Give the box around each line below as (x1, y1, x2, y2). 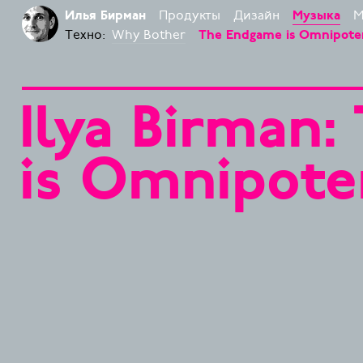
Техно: (64, 25, 105, 44)
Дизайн (233, 6, 280, 24)
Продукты (158, 6, 220, 24)
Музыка (292, 10, 340, 23)
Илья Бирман (64, 10, 146, 23)
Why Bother (111, 25, 186, 44)
